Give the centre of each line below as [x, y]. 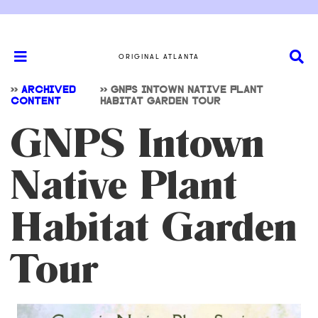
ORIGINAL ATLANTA [159, 56]
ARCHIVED [49, 91]
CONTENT [36, 102]
